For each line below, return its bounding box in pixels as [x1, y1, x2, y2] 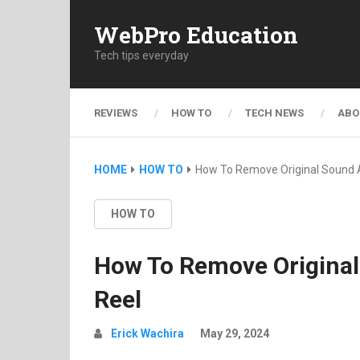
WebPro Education [94, 19, 298, 50]
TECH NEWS [245, 106, 304, 119]
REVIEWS [94, 106, 137, 119]
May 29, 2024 [200, 327, 269, 340]
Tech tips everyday [94, 48, 189, 62]
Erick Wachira [111, 327, 184, 340]
